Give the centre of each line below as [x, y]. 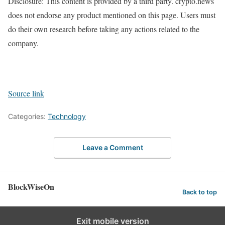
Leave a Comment [113, 148]
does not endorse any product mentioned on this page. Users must [112, 15]
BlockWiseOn [31, 187]
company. [23, 43]
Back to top [200, 192]
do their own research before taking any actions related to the [104, 29]
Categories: [28, 116]
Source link [26, 93]
